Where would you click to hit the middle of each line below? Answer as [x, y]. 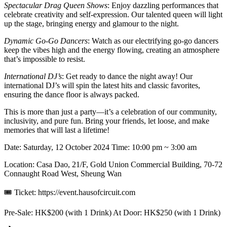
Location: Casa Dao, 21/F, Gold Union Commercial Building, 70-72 [113, 165]
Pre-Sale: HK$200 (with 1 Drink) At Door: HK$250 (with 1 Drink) [112, 213]
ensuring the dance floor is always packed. [72, 95]
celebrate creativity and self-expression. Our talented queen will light [113, 15]
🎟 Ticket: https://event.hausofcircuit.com [70, 193]
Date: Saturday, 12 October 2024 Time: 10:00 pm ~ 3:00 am [100, 147]
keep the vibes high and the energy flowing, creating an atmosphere [112, 50]
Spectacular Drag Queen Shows [56, 6]
